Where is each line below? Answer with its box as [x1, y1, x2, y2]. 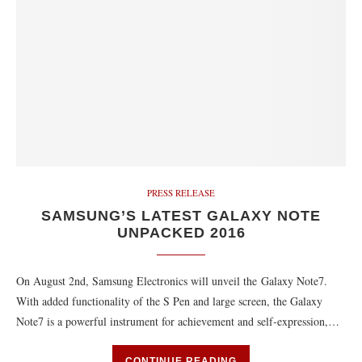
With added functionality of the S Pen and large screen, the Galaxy [16, 293, 322, 309]
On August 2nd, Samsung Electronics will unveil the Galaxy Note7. [16, 273, 327, 288]
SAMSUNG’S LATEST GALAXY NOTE [41, 208, 321, 224]
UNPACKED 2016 [116, 225, 246, 241]
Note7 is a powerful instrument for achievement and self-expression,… [16, 314, 339, 329]
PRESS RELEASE [147, 187, 215, 199]
